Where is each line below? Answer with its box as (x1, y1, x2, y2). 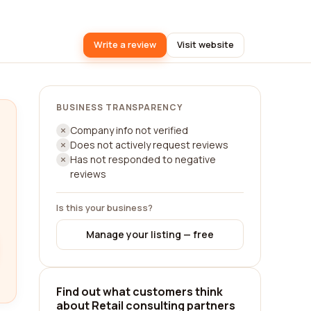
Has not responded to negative (70, 153, 216, 166)
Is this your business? (56, 201, 153, 214)
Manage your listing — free (86, 228, 214, 241)
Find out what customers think (56, 284, 223, 299)
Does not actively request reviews (70, 138, 228, 151)
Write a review (94, 38, 156, 51)
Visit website (177, 38, 234, 51)
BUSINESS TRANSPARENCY (56, 101, 183, 113)
